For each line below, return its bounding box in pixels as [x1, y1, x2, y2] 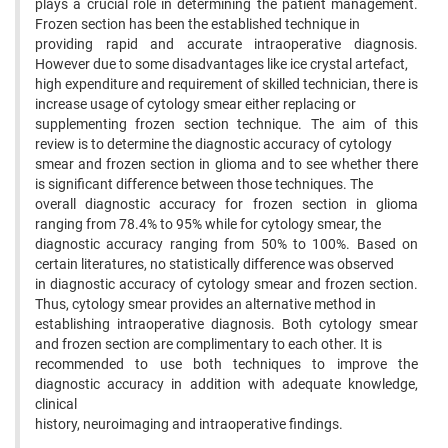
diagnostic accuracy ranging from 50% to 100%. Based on [35, 236, 418, 252]
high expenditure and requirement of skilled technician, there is [35, 76, 418, 92]
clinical [35, 396, 77, 412]
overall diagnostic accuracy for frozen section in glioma [35, 196, 418, 212]
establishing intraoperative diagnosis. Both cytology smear [35, 316, 418, 332]
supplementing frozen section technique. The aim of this [35, 116, 418, 132]
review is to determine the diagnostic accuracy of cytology [35, 136, 392, 152]
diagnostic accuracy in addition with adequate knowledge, [35, 376, 418, 392]
